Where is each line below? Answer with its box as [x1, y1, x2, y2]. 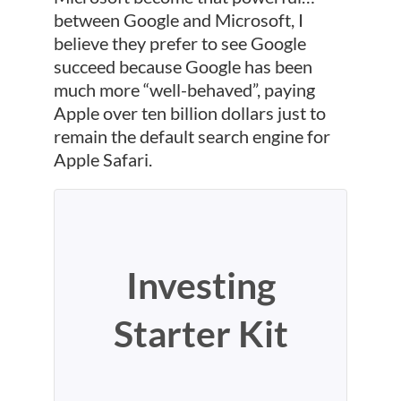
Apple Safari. [53, 148, 152, 170]
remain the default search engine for [53, 124, 330, 147]
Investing [125, 263, 276, 308]
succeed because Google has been [53, 55, 312, 77]
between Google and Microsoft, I [53, 8, 303, 30]
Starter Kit [113, 311, 288, 356]
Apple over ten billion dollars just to [53, 101, 326, 124]
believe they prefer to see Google [53, 31, 306, 54]
